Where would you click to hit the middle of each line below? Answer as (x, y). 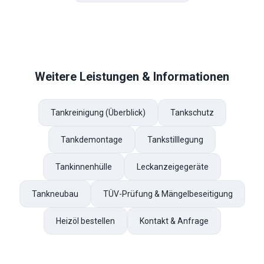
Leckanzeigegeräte (173, 167)
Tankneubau (55, 194)
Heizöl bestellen (85, 221)
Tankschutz (192, 113)
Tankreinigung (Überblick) (98, 113)
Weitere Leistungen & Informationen (132, 77)
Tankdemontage (92, 140)
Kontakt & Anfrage (174, 221)
